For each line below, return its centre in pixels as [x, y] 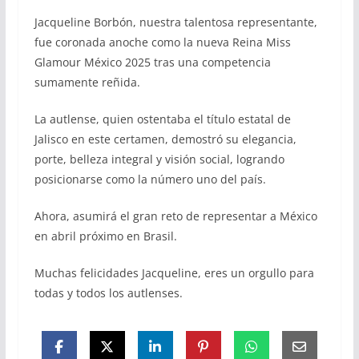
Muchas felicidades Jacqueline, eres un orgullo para [174, 272]
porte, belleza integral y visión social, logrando [159, 159]
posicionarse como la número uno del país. [150, 179]
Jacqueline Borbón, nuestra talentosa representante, [175, 22]
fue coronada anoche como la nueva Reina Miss [162, 42]
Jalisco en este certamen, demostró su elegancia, [165, 139]
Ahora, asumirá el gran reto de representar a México [175, 216]
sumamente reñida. [87, 82]
